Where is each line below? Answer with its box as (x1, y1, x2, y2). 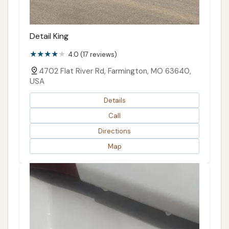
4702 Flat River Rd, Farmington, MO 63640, (39, 66, 191, 77)
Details (103, 96, 126, 105)
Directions (98, 126, 131, 135)
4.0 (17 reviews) (68, 50, 117, 59)
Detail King (30, 31, 68, 42)
